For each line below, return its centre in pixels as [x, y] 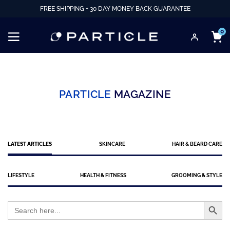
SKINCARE [112, 144]
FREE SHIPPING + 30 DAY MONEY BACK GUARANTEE [115, 9]
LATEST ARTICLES [30, 144]
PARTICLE [85, 94]
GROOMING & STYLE [197, 175]
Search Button [216, 200]
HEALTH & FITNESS [103, 175]
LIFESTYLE [21, 175]
